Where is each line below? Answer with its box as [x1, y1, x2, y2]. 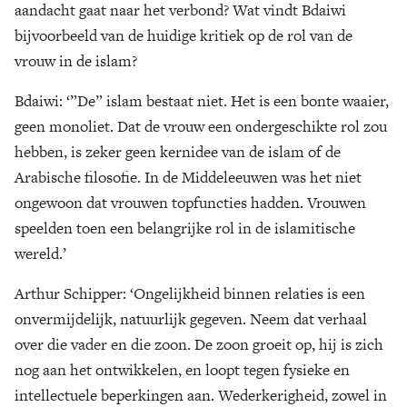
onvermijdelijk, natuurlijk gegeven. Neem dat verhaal [15, 308, 367, 330]
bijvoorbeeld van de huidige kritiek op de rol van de [15, 25, 352, 46]
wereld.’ [15, 243, 66, 264]
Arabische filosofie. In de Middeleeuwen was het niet [15, 166, 362, 188]
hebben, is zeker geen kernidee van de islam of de [15, 141, 341, 163]
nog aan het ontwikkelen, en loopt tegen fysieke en [15, 359, 350, 381]
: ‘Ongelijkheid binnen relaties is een [123, 283, 365, 304]
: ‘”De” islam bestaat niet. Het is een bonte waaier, [59, 90, 389, 112]
